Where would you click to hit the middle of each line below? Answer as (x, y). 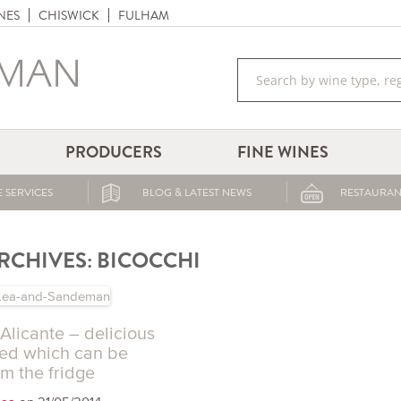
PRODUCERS (114, 152)
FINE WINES (283, 152)
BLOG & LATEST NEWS (196, 192)
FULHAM (144, 15)
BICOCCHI (148, 260)
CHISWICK (69, 15)
